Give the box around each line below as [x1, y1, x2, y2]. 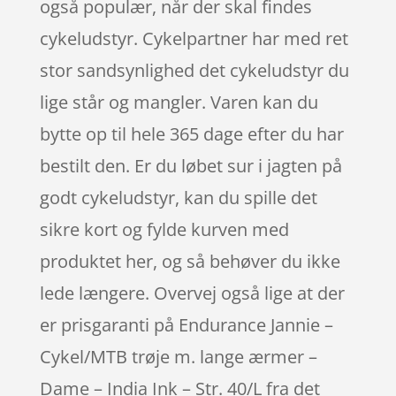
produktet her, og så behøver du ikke [39, 248, 340, 273]
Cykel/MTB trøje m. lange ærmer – [39, 344, 317, 369]
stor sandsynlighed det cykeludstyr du [39, 57, 349, 82]
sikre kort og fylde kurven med [39, 217, 289, 241]
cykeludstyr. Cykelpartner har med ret [39, 26, 348, 50]
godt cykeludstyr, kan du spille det [39, 185, 317, 209]
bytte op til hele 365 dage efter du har [39, 121, 344, 146]
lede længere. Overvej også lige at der [39, 280, 345, 305]
